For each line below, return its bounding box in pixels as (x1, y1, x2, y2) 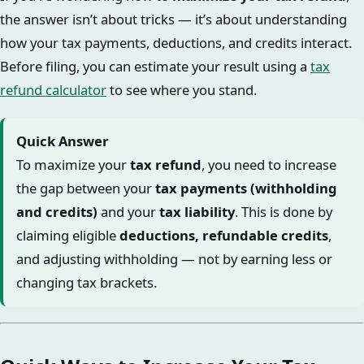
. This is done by (235, 202, 332, 222)
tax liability (159, 202, 235, 222)
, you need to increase (201, 155, 336, 175)
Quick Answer (16, 132, 109, 151)
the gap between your (16, 179, 155, 198)
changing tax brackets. (16, 273, 157, 292)
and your (97, 202, 159, 222)
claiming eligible (16, 226, 119, 245)
